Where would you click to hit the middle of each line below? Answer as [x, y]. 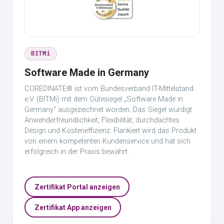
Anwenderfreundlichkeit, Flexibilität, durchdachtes [102, 120]
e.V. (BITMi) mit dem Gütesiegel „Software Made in [104, 99]
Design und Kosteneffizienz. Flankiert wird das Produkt [110, 131]
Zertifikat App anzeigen [73, 207]
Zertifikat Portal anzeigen [77, 187]
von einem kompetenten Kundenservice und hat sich [107, 141]
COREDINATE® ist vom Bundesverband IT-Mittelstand [109, 89]
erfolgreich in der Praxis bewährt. [77, 152]
